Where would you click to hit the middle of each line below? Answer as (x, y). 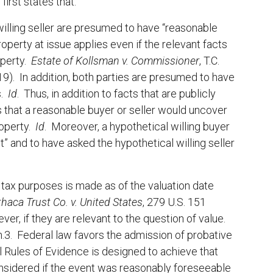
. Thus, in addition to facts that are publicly (116, 94)
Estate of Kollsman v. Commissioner (115, 61)
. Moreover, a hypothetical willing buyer (137, 127)
